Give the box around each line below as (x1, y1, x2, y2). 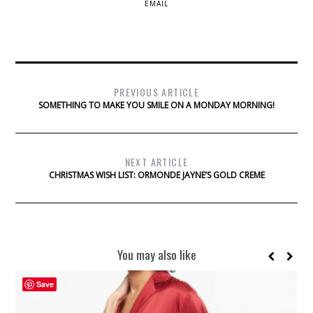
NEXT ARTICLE (124, 154, 189, 170)
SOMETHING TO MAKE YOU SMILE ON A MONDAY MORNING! (38, 99, 275, 112)
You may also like (117, 245, 196, 264)
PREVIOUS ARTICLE (113, 85, 200, 100)
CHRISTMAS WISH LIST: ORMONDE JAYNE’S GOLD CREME (48, 169, 265, 182)
